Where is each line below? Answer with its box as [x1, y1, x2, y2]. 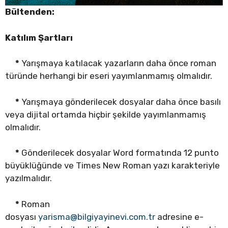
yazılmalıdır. [5, 173, 52, 184]
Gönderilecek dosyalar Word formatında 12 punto [19, 148, 219, 158]
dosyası [5, 211, 38, 222]
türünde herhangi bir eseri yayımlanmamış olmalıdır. [5, 71, 212, 81]
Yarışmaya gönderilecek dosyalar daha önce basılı [19, 96, 221, 107]
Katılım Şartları [5, 32, 73, 43]
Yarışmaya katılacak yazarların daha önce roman [19, 58, 216, 69]
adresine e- [155, 211, 204, 222]
